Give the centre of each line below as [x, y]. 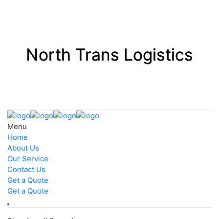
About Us [23, 148]
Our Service [28, 158]
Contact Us [26, 169]
